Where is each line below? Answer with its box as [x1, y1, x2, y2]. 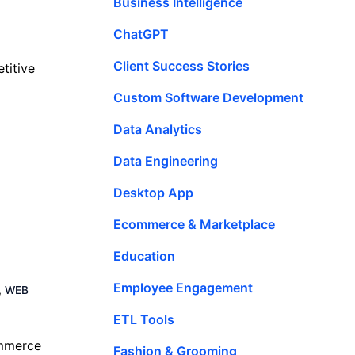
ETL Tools [113, 311, 174, 327]
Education [113, 247, 175, 264]
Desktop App [113, 184, 193, 200]
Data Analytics [113, 120, 202, 137]
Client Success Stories [113, 57, 250, 74]
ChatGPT [113, 25, 169, 42]
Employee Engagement [113, 279, 253, 296]
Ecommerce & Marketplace [113, 216, 275, 232]
